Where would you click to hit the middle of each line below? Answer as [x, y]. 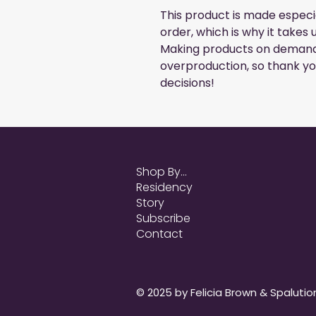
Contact [159, 234]
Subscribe [163, 219]
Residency [164, 188]
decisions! [187, 83]
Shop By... [162, 172]
